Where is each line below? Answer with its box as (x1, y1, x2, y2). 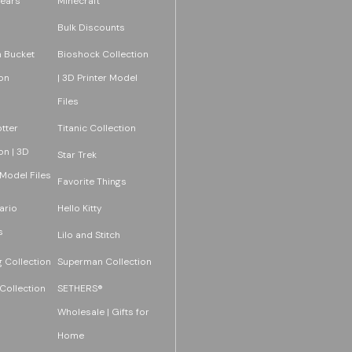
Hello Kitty (57, 201, 102, 214)
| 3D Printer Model (57, 71, 137, 84)
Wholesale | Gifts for (57, 305, 149, 318)
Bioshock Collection (57, 47, 148, 60)
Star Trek (57, 148, 97, 161)
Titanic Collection (57, 121, 136, 134)
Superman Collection (57, 255, 152, 268)
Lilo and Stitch (57, 228, 120, 241)
